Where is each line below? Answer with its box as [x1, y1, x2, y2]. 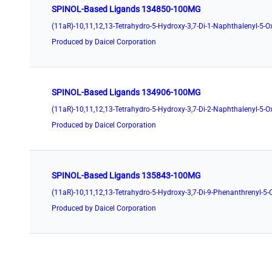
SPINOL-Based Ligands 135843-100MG [52, 171, 201, 181]
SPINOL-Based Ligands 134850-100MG [52, 4, 201, 15]
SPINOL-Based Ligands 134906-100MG [52, 87, 201, 98]
